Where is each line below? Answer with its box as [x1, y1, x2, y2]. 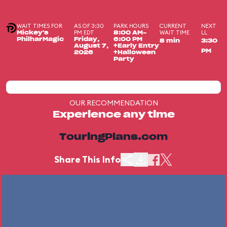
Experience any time [52, 110, 175, 120]
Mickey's [17, 30, 49, 35]
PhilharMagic [17, 36, 64, 42]
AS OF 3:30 [74, 22, 104, 29]
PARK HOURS [113, 22, 148, 29]
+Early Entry [113, 43, 159, 49]
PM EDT [74, 29, 95, 36]
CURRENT [159, 22, 186, 29]
